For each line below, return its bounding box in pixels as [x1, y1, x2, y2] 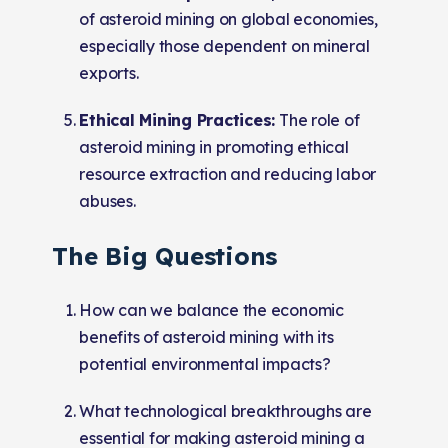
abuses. [79, 190, 136, 211]
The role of [275, 109, 360, 130]
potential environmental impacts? [79, 353, 331, 374]
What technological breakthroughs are [79, 400, 372, 421]
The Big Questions [52, 240, 278, 271]
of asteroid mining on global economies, [79, 8, 378, 29]
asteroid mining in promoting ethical [79, 136, 349, 157]
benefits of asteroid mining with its [79, 326, 334, 347]
